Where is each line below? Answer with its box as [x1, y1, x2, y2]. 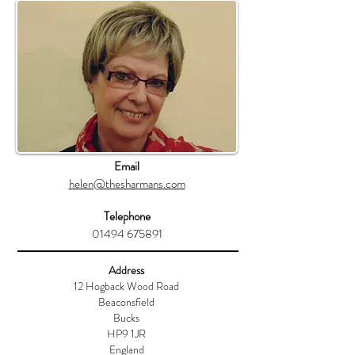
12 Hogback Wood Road [74, 278, 179, 294]
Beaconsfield [98, 294, 155, 310]
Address [109, 262, 144, 278]
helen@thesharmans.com [68, 175, 185, 193]
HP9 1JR [107, 326, 146, 342]
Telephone [103, 208, 151, 225]
